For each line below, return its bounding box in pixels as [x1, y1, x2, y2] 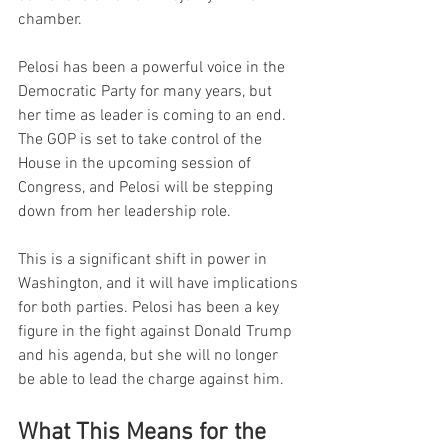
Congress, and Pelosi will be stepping [18, 177, 277, 198]
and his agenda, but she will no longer [18, 345, 282, 366]
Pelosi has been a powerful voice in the [18, 57, 289, 78]
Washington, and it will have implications [18, 273, 302, 294]
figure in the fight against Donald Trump [18, 321, 296, 342]
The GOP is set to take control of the [18, 129, 266, 150]
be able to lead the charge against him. [18, 369, 284, 390]
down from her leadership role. [18, 201, 231, 222]
